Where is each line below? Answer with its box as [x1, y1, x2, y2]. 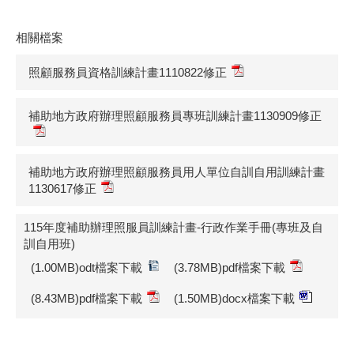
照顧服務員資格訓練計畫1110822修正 [28, 66, 227, 80]
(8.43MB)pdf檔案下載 [31, 292, 142, 306]
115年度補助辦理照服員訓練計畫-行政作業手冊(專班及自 [24, 220, 323, 235]
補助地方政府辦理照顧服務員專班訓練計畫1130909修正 [28, 109, 322, 123]
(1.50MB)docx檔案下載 [174, 292, 295, 306]
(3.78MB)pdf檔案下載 [174, 261, 285, 275]
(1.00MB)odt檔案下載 [31, 261, 142, 275]
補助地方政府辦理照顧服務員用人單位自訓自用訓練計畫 [28, 165, 325, 179]
